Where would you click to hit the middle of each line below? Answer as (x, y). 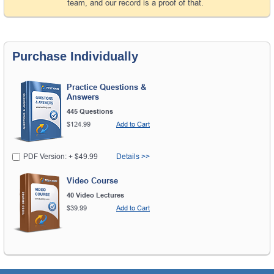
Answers (83, 97)
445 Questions (90, 112)
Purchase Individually (75, 56)
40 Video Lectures (95, 195)
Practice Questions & (106, 87)
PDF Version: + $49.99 (61, 157)
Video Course (92, 181)
